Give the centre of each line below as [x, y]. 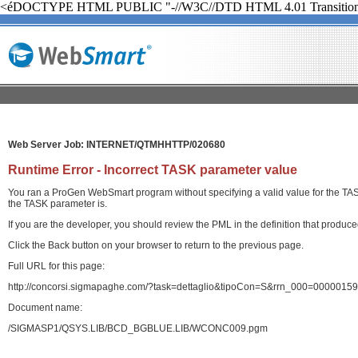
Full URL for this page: [56, 266]
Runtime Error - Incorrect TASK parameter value [153, 169]
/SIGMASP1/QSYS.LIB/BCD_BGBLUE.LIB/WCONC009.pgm [138, 328]
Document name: [45, 307]
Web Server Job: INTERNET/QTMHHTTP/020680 [117, 144]
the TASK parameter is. [58, 203]
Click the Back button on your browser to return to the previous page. [156, 245]
